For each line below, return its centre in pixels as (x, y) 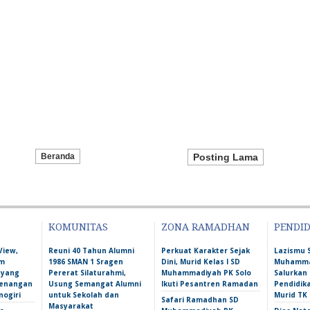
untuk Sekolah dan (84, 295)
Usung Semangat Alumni (95, 284)
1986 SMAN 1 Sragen (86, 262)
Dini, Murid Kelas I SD (201, 262)
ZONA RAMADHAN (206, 227)
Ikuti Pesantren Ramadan (210, 284)
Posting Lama (226, 157)
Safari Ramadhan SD (200, 300)
